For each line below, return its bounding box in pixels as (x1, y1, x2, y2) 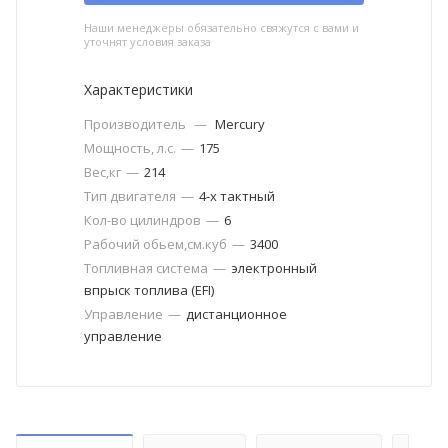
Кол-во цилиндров (84, 210, 201, 229)
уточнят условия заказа (84, 33, 211, 49)
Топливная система (84, 258, 208, 277)
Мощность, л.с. (84, 138, 176, 157)
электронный (231, 258, 317, 277)
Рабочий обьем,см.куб (84, 234, 227, 253)
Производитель (84, 114, 189, 133)
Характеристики (84, 79, 193, 99)
